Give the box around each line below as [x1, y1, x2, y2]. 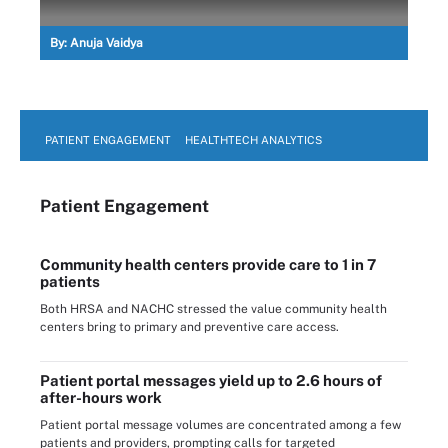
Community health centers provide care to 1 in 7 [40, 255, 376, 273]
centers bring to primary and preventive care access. [40, 319, 339, 334]
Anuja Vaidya [70, 35, 143, 50]
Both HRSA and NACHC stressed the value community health [40, 301, 387, 316]
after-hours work [40, 388, 162, 406]
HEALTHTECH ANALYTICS [185, 133, 322, 146]
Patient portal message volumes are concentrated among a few [40, 417, 401, 432]
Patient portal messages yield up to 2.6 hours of [40, 371, 382, 389]
